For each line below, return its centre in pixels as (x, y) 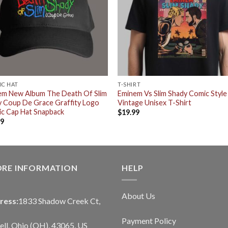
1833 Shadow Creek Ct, (59, 201)
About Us (138, 196)
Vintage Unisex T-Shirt (155, 102)
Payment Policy (149, 221)
